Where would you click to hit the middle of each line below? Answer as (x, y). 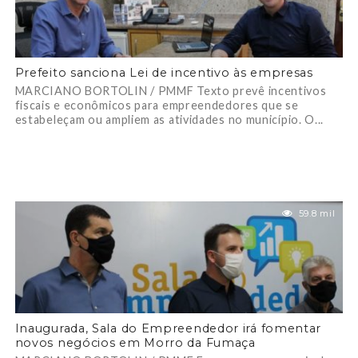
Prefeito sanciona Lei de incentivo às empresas (164, 73)
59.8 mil (317, 213)
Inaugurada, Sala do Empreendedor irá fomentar (168, 328)
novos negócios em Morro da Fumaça (135, 343)
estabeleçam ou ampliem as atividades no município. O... (169, 119)
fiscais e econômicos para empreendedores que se (157, 105)
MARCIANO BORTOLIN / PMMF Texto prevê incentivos (171, 91)
